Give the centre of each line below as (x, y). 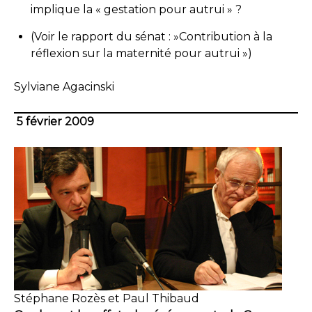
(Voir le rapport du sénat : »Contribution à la (151, 37)
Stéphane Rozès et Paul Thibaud (107, 298)
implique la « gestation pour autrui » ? (136, 9)
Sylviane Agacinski (64, 87)
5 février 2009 (55, 122)
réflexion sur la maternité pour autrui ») (141, 53)
